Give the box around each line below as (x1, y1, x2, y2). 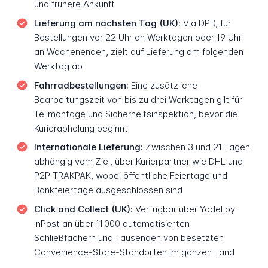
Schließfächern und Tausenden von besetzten (33, 232, 224, 243)
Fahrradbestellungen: (33, 79, 129, 91)
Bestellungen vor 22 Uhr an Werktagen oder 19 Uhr (33, 32, 242, 44)
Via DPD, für (180, 17, 231, 29)
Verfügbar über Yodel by (132, 203, 235, 215)
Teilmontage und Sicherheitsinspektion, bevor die (33, 108, 237, 120)
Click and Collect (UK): (33, 203, 133, 215)
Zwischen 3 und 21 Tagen (142, 141, 250, 153)
